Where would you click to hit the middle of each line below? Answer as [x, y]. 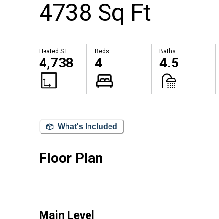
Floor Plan [71, 158]
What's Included [88, 127]
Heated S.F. [54, 52]
